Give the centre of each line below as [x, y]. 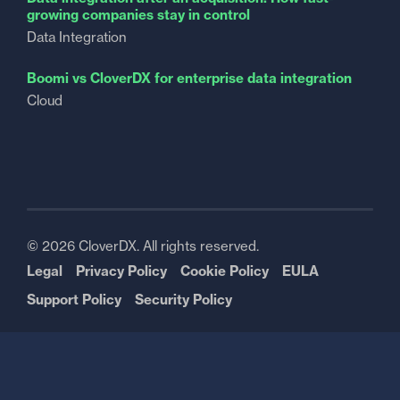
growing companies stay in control [138, 15]
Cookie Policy [225, 271]
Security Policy [183, 300]
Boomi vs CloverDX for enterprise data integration [189, 78]
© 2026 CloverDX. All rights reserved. [143, 246]
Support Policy [74, 300]
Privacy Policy [121, 271]
